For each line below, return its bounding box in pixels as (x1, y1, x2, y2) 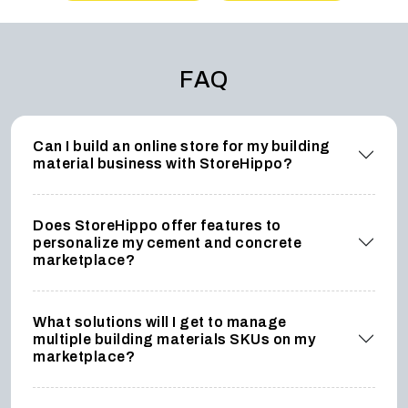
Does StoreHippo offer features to (33, 217, 281, 233)
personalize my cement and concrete (33, 234, 301, 250)
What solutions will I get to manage (33, 313, 287, 330)
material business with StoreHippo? (33, 155, 292, 171)
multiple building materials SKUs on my (33, 331, 315, 347)
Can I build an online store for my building (33, 138, 331, 154)
